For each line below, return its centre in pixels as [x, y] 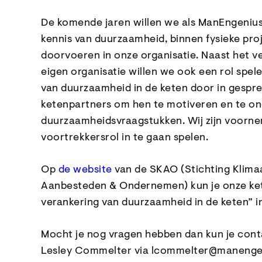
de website [85, 170]
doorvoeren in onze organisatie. [121, 56]
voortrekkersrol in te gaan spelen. [125, 138]
